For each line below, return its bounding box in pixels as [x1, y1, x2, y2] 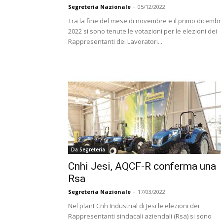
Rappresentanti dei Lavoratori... [68, 37, 162, 46]
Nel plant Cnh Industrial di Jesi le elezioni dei [68, 201, 199, 210]
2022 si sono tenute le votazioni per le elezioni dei [68, 27, 217, 36]
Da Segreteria [71, 146, 105, 153]
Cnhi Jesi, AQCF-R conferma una [68, 160, 216, 172]
